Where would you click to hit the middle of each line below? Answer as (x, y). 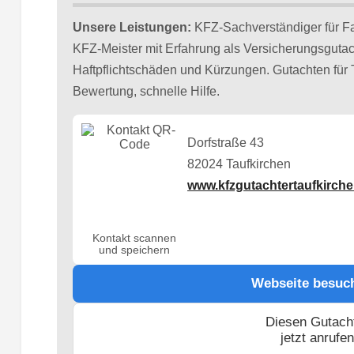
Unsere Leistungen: (132, 27)
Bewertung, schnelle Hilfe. (146, 91)
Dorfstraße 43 (226, 142)
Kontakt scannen (135, 238)
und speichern (135, 250)
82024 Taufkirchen (239, 164)
